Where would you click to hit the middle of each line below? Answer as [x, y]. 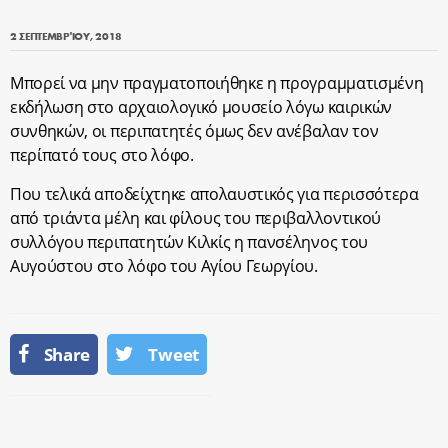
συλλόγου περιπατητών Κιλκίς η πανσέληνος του [189, 241]
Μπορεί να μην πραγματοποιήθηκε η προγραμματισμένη [217, 82]
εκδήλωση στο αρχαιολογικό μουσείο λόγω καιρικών [201, 106]
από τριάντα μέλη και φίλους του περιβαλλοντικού [195, 217]
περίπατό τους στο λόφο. [102, 154]
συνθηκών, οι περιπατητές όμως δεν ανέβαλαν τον [194, 130]
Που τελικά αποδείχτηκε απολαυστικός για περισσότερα [214, 193]
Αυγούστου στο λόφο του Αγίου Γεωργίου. [164, 265]
